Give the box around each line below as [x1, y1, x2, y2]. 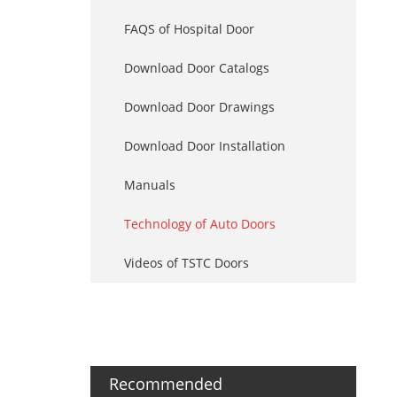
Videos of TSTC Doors [124, 254, 249, 271]
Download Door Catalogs [124, 59, 269, 76]
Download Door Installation [124, 137, 285, 154]
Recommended [109, 373, 222, 394]
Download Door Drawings [124, 98, 275, 115]
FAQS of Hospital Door [124, 20, 254, 37]
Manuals [124, 176, 175, 193]
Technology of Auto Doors [124, 215, 276, 232]
